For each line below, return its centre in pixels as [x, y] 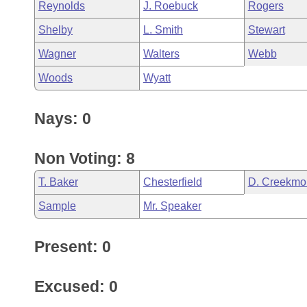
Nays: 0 [63, 119]
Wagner [57, 54]
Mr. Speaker [172, 206]
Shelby [56, 30]
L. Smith [163, 30]
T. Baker [58, 182]
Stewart [266, 30]
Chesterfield [172, 182]
